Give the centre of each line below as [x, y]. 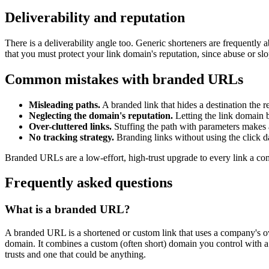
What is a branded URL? [68, 210]
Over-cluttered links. [70, 126]
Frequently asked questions [89, 183]
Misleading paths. [65, 104]
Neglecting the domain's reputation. [101, 115]
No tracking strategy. [71, 137]
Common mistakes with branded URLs [124, 79]
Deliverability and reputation [95, 17]
